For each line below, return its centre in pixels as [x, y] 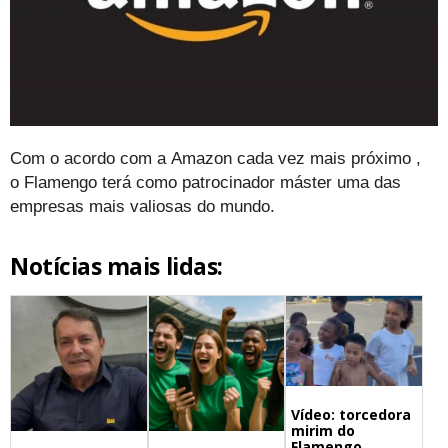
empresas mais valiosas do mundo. [142, 206]
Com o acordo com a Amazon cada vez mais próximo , [215, 158]
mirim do [323, 431]
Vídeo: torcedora [351, 415]
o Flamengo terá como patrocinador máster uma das [205, 182]
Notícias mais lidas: [116, 265]
